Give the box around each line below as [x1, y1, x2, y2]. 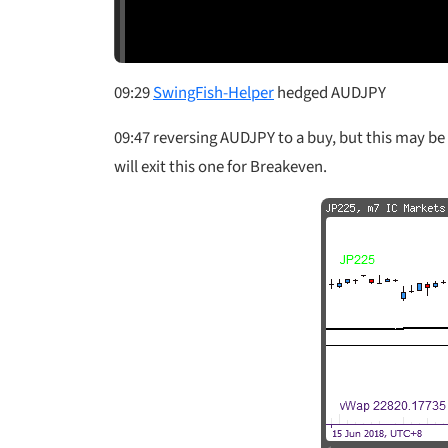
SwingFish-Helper [153, 80, 274, 105]
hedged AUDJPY [274, 80, 386, 105]
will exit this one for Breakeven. [114, 154, 327, 179]
